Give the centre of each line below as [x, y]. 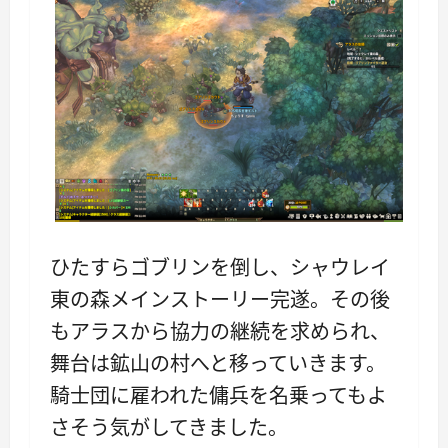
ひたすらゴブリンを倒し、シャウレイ [220, 267]
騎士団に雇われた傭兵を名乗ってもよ [218, 395]
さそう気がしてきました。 [169, 427]
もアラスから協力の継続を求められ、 [220, 331]
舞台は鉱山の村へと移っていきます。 [218, 363]
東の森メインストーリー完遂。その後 [220, 299]
